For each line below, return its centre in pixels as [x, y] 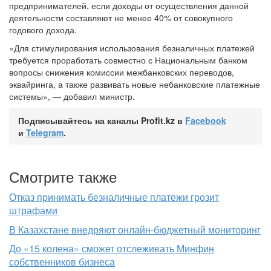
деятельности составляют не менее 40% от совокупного [121, 18]
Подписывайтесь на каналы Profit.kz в [102, 121]
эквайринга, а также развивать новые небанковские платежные [135, 84]
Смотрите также [63, 177]
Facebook [206, 121]
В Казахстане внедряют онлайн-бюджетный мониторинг [135, 229]
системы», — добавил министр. [72, 96]
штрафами [33, 211]
